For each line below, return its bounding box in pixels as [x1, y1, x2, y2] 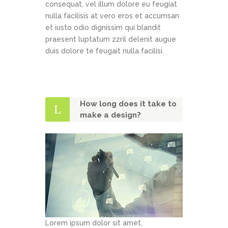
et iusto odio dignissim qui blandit [45, 23, 161, 32]
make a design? [80, 110, 141, 120]
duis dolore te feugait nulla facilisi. [45, 47, 164, 55]
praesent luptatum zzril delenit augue [45, 35, 176, 44]
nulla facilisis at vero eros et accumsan [45, 12, 179, 20]
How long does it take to [80, 99, 177, 109]
